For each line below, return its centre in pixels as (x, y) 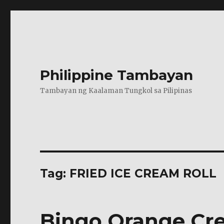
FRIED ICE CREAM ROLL (143, 173)
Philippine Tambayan (117, 75)
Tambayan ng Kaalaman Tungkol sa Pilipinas (116, 91)
